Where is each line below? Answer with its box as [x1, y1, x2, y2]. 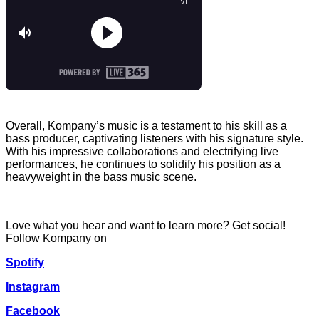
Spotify [6, 256, 44, 268]
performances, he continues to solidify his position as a [6, 157, 281, 170]
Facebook [6, 304, 60, 317]
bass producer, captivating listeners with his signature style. [6, 132, 303, 145]
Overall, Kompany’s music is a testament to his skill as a [6, 119, 287, 132]
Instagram [6, 280, 60, 293]
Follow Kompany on [6, 231, 107, 244]
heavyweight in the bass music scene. [6, 170, 197, 183]
